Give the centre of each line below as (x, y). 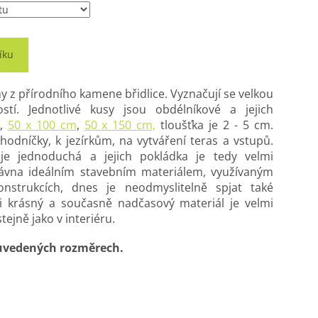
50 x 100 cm (42, 125)
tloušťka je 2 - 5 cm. (215, 125)
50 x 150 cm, (120, 125)
